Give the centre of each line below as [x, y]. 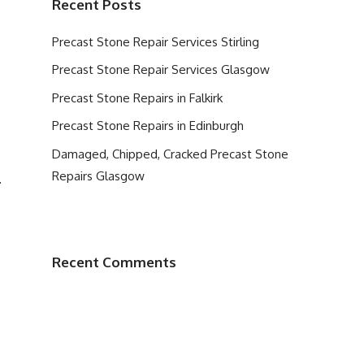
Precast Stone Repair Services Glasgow [161, 69]
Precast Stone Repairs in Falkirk [137, 97]
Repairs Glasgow [98, 175]
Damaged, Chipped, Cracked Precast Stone [170, 154]
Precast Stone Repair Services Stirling [156, 41]
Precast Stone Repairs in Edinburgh [148, 126]
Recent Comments [114, 262]
